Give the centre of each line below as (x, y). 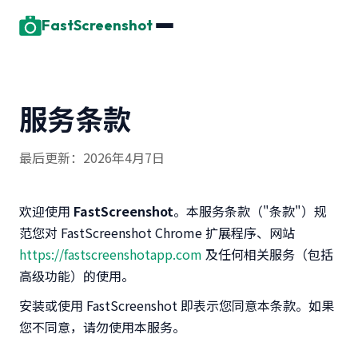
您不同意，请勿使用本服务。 (102, 327)
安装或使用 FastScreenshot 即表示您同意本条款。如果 (177, 305)
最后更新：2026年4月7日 (92, 157)
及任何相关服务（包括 (268, 254)
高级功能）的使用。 (77, 276)
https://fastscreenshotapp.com (111, 254)
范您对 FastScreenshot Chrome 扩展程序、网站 (157, 233)
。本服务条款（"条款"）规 (250, 211)
